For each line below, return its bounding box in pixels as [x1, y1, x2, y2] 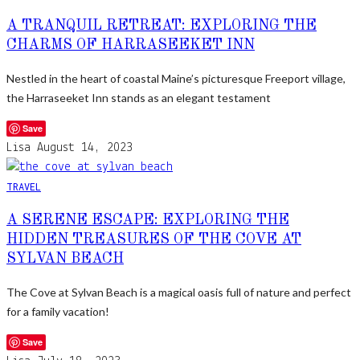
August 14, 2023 [37, 141, 133, 154]
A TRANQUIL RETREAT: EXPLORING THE [6, 18, 317, 33]
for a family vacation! [6, 304, 109, 318]
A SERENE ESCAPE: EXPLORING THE [6, 212, 289, 227]
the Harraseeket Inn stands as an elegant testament [6, 90, 271, 104]
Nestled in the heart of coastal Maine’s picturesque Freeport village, [6, 71, 346, 85]
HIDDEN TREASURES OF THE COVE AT [6, 231, 301, 247]
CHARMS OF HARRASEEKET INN [6, 37, 255, 52]
